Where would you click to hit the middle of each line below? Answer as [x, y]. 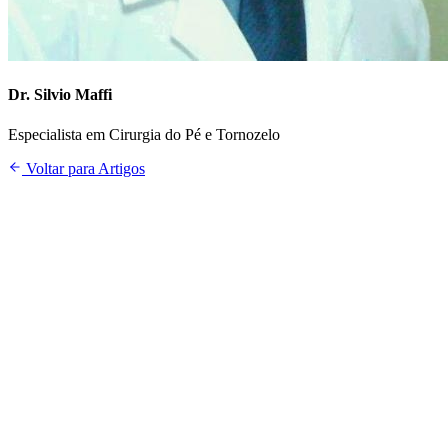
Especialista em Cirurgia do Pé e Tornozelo [144, 134]
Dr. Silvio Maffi [60, 95]
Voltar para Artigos [83, 168]
